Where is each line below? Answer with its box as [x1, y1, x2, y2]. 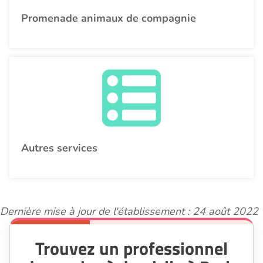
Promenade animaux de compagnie [21, 11, 196, 25]
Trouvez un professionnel [35, 234, 228, 262]
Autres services [21, 140, 97, 155]
